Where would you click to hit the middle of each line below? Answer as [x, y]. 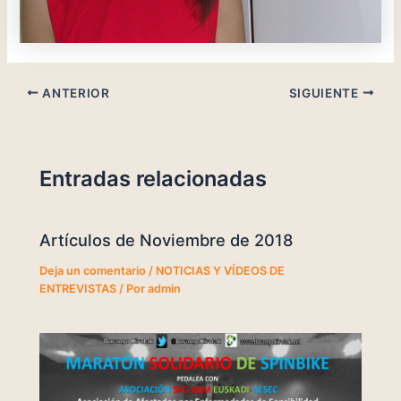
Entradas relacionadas [154, 179]
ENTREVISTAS [78, 288]
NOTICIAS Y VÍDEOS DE [221, 270]
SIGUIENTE [325, 93]
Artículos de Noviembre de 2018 [167, 239]
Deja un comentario [93, 270]
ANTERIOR [74, 93]
